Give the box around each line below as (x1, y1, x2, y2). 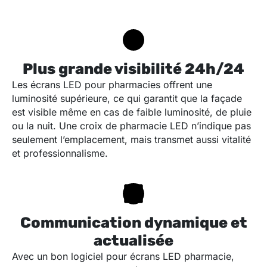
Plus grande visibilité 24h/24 (23, 60, 244, 78)
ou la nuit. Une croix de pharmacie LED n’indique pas (12, 120, 251, 132)
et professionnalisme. (12, 147, 108, 160)
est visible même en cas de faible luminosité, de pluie (12, 106, 252, 119)
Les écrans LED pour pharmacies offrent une (12, 79, 212, 91)
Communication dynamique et (20, 214, 247, 232)
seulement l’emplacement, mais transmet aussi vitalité (12, 133, 251, 146)
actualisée (94, 232, 173, 250)
